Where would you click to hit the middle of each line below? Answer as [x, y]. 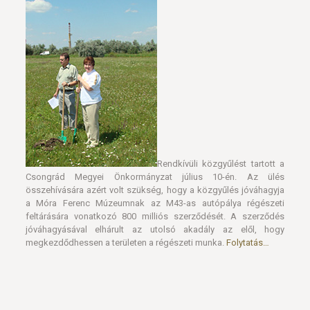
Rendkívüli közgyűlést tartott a [221, 110]
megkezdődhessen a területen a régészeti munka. [126, 189]
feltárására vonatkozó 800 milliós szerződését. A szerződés [155, 162]
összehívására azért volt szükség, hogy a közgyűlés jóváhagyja [155, 136]
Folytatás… [247, 189]
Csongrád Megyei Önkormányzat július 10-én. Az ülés [155, 123]
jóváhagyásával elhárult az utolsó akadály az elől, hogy [155, 175]
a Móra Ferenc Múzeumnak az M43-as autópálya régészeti [155, 149]
